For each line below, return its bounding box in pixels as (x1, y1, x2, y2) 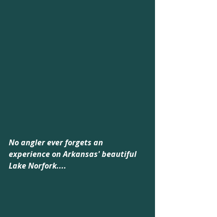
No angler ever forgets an (9, 137, 105, 148)
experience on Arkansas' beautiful (9, 148, 139, 159)
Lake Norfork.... (9, 160, 66, 171)
